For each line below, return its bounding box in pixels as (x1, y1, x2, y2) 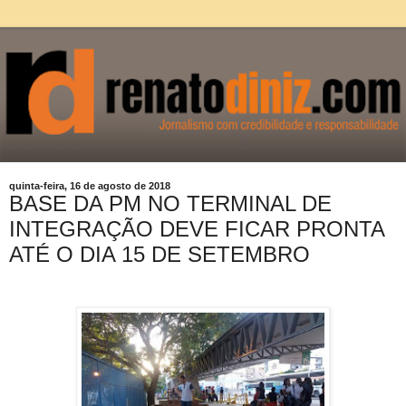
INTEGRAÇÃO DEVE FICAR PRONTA (9, 216, 384, 241)
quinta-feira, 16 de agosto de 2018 (9, 179, 170, 191)
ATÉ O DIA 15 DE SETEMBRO (9, 241, 310, 266)
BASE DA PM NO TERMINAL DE (9, 190, 332, 216)
